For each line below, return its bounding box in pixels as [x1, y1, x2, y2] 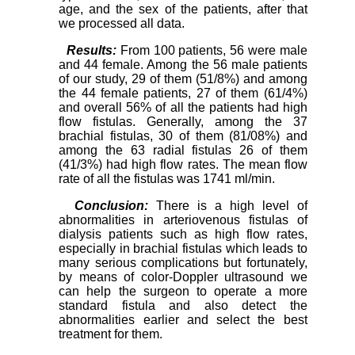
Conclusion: [67, 199, 157, 212]
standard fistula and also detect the [59, 299, 307, 312]
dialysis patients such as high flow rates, [59, 227, 307, 241]
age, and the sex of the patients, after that [59, 2, 307, 16]
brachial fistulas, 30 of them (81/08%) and [59, 129, 307, 143]
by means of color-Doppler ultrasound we [59, 270, 307, 284]
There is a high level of [156, 199, 307, 212]
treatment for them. [59, 327, 163, 341]
